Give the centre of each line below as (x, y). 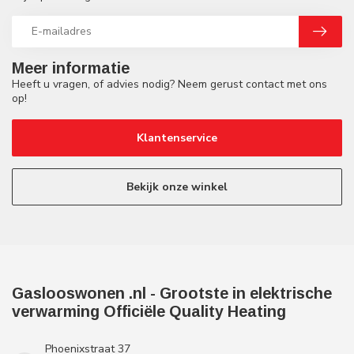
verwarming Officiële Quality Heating (149, 311)
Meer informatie (71, 68)
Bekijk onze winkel (177, 186)
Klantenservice (177, 137)
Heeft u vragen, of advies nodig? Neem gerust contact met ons (169, 84)
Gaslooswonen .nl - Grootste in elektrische (172, 293)
